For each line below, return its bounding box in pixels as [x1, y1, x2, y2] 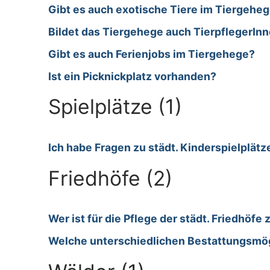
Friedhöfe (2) [48, 165, 172, 190]
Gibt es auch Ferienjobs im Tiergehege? [48, 47, 255, 60]
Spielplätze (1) [48, 94, 182, 119]
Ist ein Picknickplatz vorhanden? [48, 69, 216, 83]
